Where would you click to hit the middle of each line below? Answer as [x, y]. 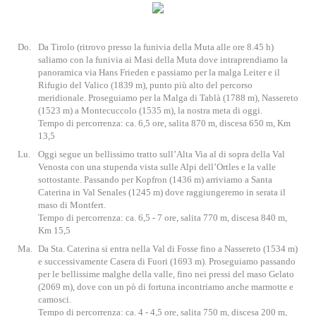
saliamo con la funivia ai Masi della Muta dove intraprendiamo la [163, 60]
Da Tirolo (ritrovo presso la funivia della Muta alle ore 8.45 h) [156, 47]
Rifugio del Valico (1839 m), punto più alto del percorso [145, 85]
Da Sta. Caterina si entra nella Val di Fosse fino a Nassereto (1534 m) [168, 249]
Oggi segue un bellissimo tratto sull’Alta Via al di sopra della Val [162, 154]
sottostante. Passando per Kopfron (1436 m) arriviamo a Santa [155, 180]
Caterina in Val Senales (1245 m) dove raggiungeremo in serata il [162, 192]
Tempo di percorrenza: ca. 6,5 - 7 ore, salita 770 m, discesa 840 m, [163, 218]
